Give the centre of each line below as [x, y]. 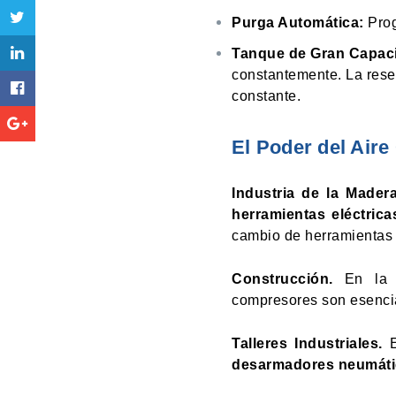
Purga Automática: [298, 23]
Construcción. [282, 279]
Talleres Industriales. [307, 344]
